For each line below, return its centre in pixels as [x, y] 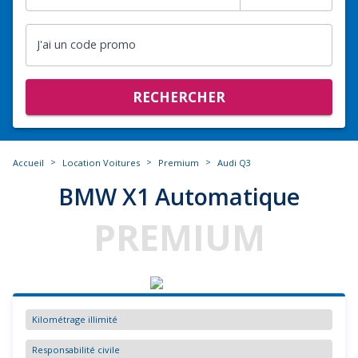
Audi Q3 [234, 163]
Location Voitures [101, 163]
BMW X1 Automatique [179, 197]
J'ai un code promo [86, 44]
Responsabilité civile [76, 350]
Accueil [28, 163]
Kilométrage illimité [75, 320]
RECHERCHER [179, 97]
